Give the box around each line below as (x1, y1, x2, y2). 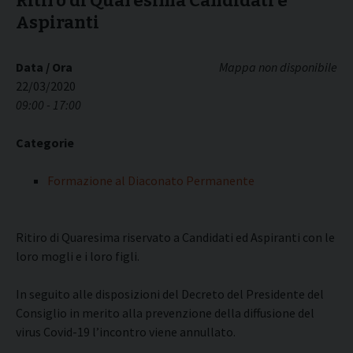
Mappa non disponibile (219, 59, 337, 75)
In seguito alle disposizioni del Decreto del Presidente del (16, 286, 324, 302)
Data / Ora (16, 59, 72, 75)
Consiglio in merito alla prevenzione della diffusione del (16, 305, 314, 321)
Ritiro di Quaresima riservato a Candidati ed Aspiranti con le (16, 229, 335, 245)
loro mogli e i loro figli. (16, 248, 139, 264)
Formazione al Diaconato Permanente (47, 173, 255, 188)
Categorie (16, 135, 74, 150)
